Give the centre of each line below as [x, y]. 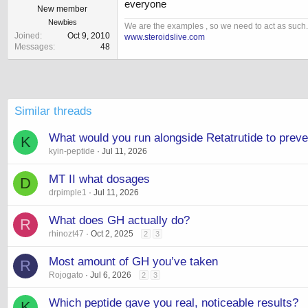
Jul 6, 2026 [111, 275]
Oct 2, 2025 [112, 234]
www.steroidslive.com [165, 37]
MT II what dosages [99, 179]
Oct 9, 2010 [89, 36]
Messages [34, 47]
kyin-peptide [72, 152]
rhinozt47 [66, 234]
